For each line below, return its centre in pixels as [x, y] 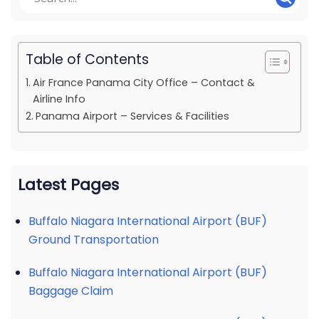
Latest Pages [68, 185]
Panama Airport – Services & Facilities [132, 116]
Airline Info [59, 99]
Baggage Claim [71, 291]
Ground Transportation [94, 240]
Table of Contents [87, 60]
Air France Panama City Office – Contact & [143, 83]
